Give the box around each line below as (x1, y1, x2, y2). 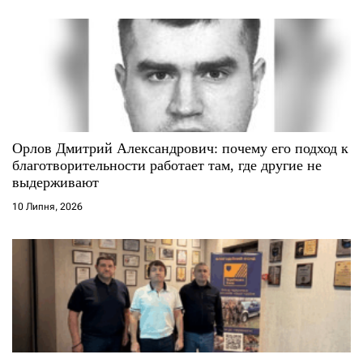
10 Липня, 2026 (12, 200, 83, 212)
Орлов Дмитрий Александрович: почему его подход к (12, 139, 348, 156)
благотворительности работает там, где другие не (12, 156, 322, 173)
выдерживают (12, 173, 99, 190)
